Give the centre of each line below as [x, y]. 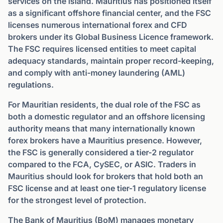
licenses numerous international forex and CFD [98, 25]
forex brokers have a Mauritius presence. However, [105, 140]
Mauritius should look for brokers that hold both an [106, 176]
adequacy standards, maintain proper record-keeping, [111, 61]
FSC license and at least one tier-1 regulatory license [107, 188]
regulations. [31, 85]
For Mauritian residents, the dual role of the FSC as [104, 105]
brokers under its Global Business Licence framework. [111, 37]
